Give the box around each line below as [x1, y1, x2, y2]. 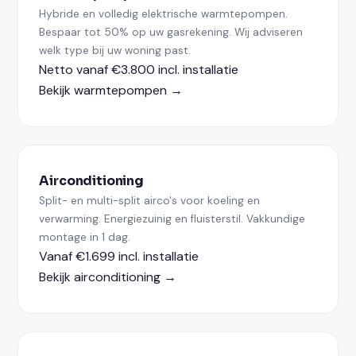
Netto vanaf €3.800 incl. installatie [39, 60, 239, 78]
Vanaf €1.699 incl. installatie [39, 247, 199, 265]
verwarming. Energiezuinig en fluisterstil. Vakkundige [39, 211, 306, 226]
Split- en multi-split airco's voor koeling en [39, 193, 261, 207]
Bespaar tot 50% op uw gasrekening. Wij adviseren [39, 25, 304, 39]
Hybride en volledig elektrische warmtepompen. [39, 6, 288, 21]
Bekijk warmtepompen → [39, 81, 184, 99]
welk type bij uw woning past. [39, 43, 192, 57]
